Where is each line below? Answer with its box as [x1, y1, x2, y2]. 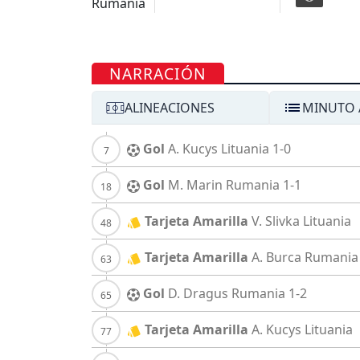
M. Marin [168, 176, 223, 194]
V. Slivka [252, 212, 300, 231]
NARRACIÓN [109, 63, 207, 85]
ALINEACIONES [125, 99, 215, 117]
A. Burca [252, 248, 301, 267]
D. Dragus [168, 284, 228, 303]
